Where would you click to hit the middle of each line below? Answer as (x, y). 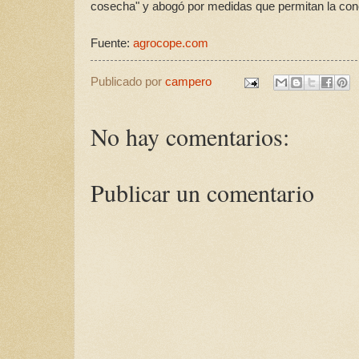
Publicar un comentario (202, 193)
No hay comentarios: (190, 137)
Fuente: (112, 43)
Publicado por (128, 82)
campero (188, 82)
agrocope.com (171, 43)
